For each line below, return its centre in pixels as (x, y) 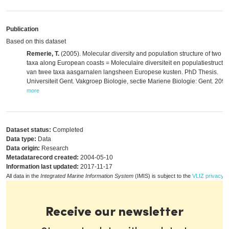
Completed (67, 130)
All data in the (23, 176)
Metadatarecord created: (42, 157)
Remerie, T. (43, 54)
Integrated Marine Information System (87, 176)
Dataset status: (29, 130)
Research (54, 148)
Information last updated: (42, 167)
